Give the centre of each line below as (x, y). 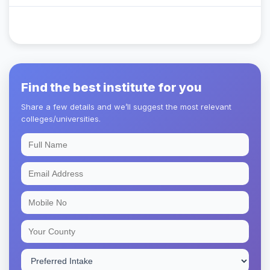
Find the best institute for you (111, 87)
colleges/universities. (61, 118)
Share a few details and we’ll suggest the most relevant (126, 106)
